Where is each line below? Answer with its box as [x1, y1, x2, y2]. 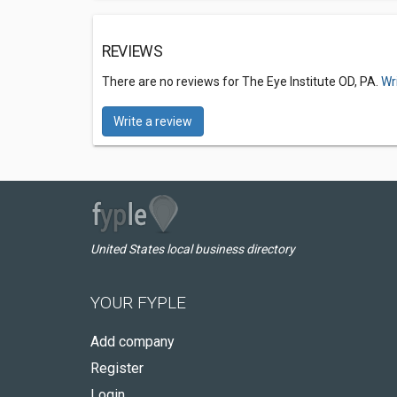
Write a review [113, 114, 192, 128]
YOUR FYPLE [90, 292, 186, 313]
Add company [90, 333, 175, 350]
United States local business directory [90, 242, 295, 256]
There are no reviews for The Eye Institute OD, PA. [102, 74, 381, 89]
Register [90, 360, 144, 377]
